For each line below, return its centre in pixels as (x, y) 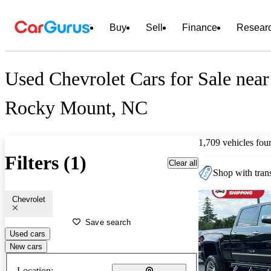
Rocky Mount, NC (76, 108)
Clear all (183, 163)
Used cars (28, 233)
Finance (200, 28)
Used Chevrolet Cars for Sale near (137, 79)
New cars (26, 246)
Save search (108, 222)
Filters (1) (46, 163)
